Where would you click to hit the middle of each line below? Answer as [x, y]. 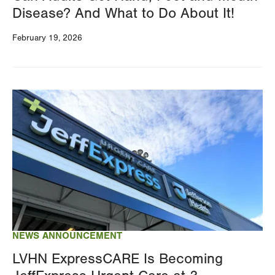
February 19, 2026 [47, 38]
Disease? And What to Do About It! [123, 13]
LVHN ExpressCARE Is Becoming [118, 258]
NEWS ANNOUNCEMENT [67, 235]
